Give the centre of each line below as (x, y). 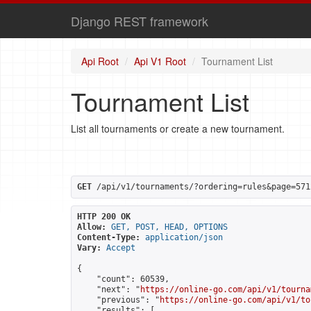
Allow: (92, 227)
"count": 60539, (123, 279)
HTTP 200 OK (104, 217)
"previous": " (118, 300)
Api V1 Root (160, 61)
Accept (121, 248)
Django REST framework (140, 21)
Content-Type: (109, 237)
